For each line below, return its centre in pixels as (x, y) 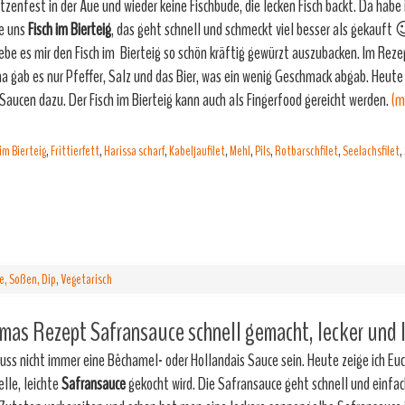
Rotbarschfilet (306, 151)
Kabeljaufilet (197, 151)
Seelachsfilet (371, 151)
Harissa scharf (134, 151)
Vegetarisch (86, 279)
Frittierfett (75, 151)
